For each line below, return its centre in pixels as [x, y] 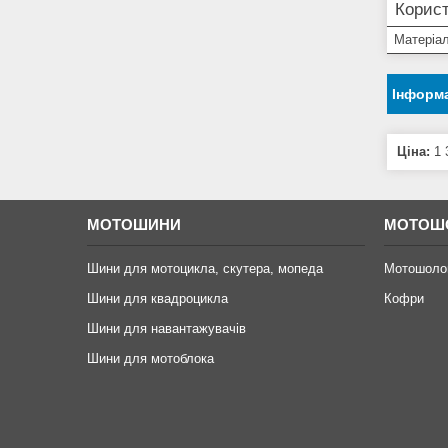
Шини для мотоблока [151, 359]
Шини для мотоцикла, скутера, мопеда [205, 269]
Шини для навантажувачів [167, 329]
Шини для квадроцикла [158, 299]
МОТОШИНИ [134, 225]
